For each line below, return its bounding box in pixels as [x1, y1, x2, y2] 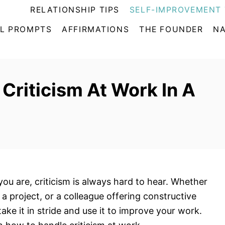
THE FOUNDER [139, 25, 203, 34]
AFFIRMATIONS [62, 25, 130, 34]
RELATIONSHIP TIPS [30, 5, 120, 15]
